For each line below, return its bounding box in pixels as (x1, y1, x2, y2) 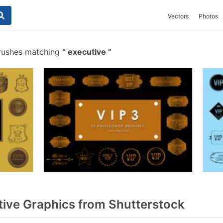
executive (66, 47, 108, 57)
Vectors (168, 12, 189, 20)
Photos (199, 12, 218, 20)
